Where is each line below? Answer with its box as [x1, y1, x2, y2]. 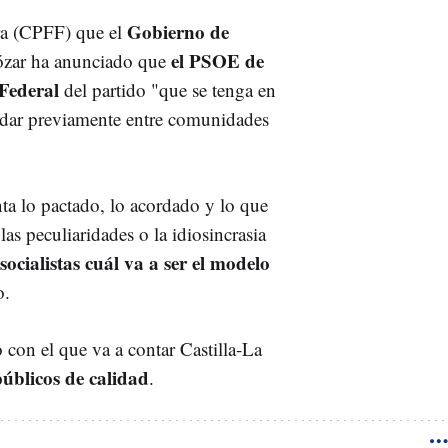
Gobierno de [127, 17, 229, 45]
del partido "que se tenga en [64, 76, 276, 102]
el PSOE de [166, 46, 264, 74]
